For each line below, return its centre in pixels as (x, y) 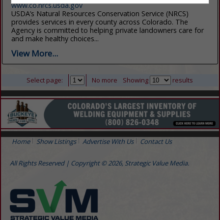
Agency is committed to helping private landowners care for (108, 30)
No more (105, 80)
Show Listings (56, 142)
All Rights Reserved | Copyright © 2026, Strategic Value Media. (99, 163)
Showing (137, 80)
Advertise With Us (108, 142)
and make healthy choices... (55, 38)
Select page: (45, 80)
